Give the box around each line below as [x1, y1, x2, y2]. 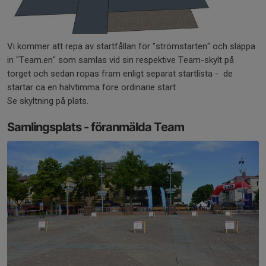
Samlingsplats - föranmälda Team [7, 120, 184, 135]
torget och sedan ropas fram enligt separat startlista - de [7, 68, 233, 80]
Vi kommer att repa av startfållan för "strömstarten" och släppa [7, 41, 255, 52]
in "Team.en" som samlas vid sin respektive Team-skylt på [7, 55, 234, 66]
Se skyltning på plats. [7, 96, 88, 107]
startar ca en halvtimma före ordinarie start [7, 82, 176, 93]
